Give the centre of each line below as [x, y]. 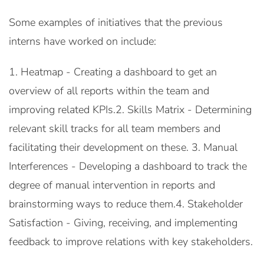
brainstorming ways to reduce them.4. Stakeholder [126, 204]
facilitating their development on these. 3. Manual [123, 147]
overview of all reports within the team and [109, 91]
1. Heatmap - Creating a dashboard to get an [113, 72]
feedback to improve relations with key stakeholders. [131, 242]
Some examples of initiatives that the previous [116, 22]
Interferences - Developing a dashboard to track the [128, 166]
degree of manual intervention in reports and [112, 185]
